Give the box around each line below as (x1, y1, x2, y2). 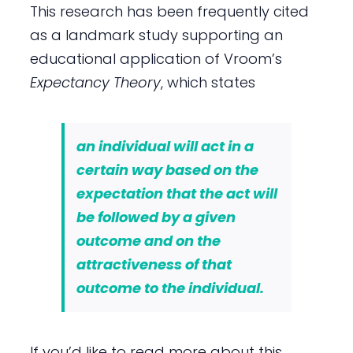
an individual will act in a (76, 136, 254, 156)
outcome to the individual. (76, 277, 264, 298)
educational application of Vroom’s (29, 48, 282, 69)
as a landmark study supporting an (29, 24, 283, 45)
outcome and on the (76, 230, 221, 251)
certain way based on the (76, 159, 258, 180)
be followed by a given (76, 206, 236, 227)
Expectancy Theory (29, 72, 161, 92)
